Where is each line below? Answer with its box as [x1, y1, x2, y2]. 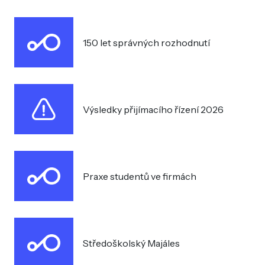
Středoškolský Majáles [83, 237, 180, 249]
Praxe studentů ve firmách [83, 170, 196, 182]
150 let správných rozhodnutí [83, 36, 210, 49]
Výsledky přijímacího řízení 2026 [83, 103, 224, 115]
